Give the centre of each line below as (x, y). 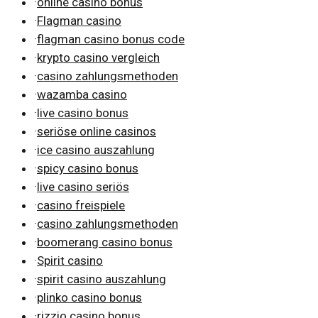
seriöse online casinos (97, 131)
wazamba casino (82, 94)
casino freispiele (81, 205)
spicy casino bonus (88, 168)
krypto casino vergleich (98, 57)
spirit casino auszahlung (102, 279)
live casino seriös (83, 186)
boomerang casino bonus (105, 242)
